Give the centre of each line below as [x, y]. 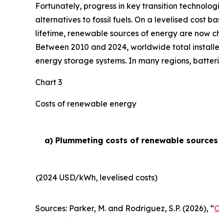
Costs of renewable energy [86, 104]
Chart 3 [49, 82]
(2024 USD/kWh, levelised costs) [97, 177]
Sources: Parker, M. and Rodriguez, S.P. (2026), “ [125, 208]
